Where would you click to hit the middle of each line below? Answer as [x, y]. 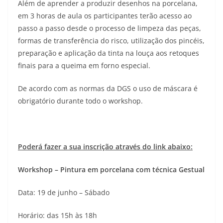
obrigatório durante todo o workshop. [80, 101]
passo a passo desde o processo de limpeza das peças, [110, 28]
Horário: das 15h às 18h [57, 216]
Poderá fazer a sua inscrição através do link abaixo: [105, 147]
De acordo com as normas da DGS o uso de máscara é [108, 89]
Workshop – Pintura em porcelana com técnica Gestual [111, 170]
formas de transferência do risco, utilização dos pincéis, [111, 41]
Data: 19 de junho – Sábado [64, 193]
